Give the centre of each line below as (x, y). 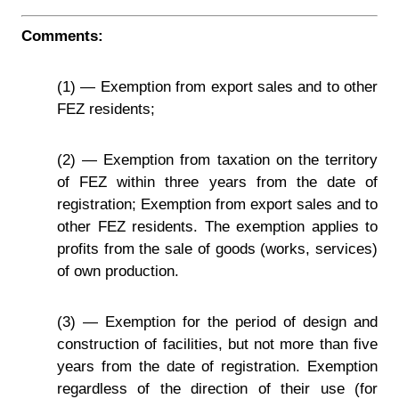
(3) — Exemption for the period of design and (217, 322)
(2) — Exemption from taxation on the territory (217, 159)
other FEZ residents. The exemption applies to (217, 226)
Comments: (62, 36)
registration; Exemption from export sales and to (217, 204)
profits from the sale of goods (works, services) (217, 248)
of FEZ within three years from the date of (217, 182)
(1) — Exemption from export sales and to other (217, 86)
